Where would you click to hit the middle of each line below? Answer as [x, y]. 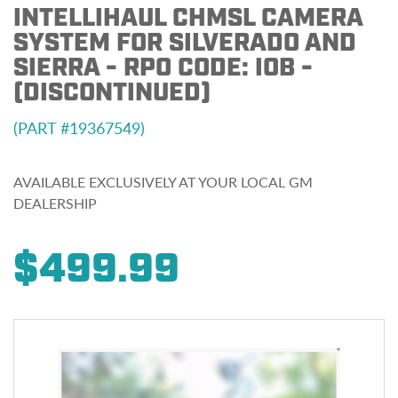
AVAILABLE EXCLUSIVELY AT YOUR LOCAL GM [163, 182]
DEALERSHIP [55, 203]
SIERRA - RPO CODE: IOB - [163, 68]
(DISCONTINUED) [112, 93]
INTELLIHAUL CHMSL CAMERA [188, 18]
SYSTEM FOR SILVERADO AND [185, 43]
